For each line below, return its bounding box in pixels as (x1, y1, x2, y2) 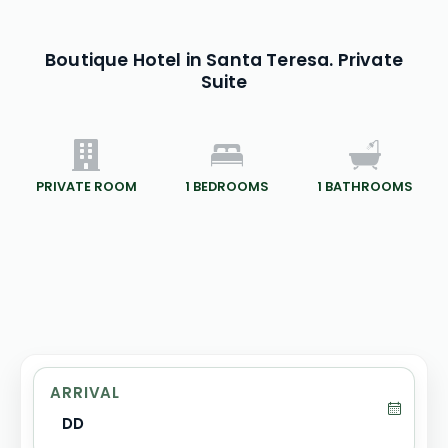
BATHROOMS (324, 178, 413, 196)
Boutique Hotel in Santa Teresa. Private (45, 48, 403, 73)
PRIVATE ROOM (35, 178, 137, 196)
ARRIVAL (50, 382, 121, 404)
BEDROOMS (192, 178, 269, 196)
